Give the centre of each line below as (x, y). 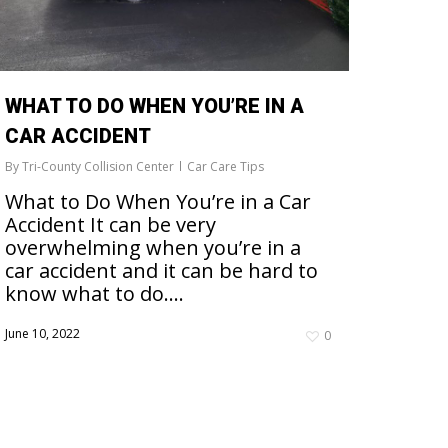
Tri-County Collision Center (98, 167)
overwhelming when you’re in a (153, 248)
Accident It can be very (110, 225)
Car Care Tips (225, 167)
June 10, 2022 (42, 334)
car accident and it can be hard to (161, 271)
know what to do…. (94, 294)
